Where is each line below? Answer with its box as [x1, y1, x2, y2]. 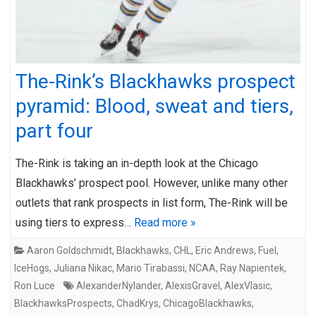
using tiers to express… [16, 215, 134, 229]
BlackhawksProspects [14, 297, 112, 309]
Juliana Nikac [54, 262, 112, 274]
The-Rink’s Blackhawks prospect [16, 69, 296, 93]
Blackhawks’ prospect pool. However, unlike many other [16, 176, 288, 190]
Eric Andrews [195, 244, 254, 256]
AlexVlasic [224, 279, 270, 291]
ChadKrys [116, 297, 159, 309]
